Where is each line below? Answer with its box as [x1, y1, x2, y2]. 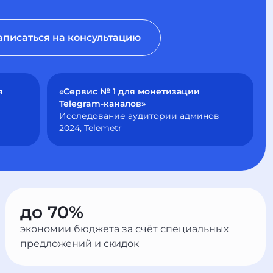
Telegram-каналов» [59, 98, 146, 109]
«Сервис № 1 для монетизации [59, 86, 200, 97]
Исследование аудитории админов [59, 110, 219, 121]
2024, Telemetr [59, 122, 122, 133]
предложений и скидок [20, 238, 140, 249]
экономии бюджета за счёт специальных [20, 223, 229, 235]
